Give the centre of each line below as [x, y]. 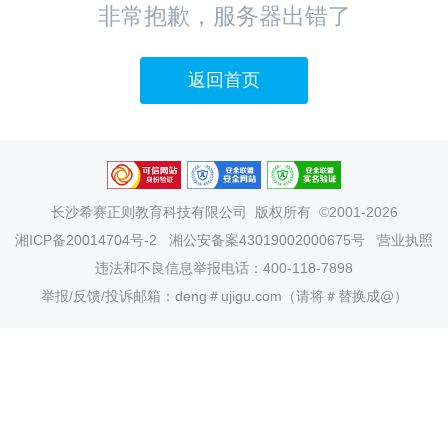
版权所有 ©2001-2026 [322, 212]
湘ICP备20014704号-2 [86, 240]
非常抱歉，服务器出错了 [224, 15]
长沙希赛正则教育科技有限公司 [148, 212]
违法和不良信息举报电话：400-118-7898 [224, 268]
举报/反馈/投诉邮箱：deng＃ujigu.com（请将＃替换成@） [224, 296]
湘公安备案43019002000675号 [267, 240]
